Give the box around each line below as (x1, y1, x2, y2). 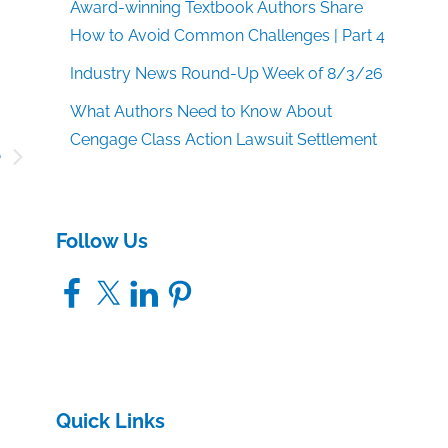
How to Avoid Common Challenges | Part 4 (70, 26, 386, 46)
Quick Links (56, 409, 165, 434)
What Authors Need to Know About (70, 102, 333, 122)
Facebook (55, 275, 128, 295)
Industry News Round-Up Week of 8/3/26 (70, 64, 384, 84)
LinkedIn (127, 275, 188, 295)
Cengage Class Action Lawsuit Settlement (70, 130, 378, 150)
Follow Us (56, 229, 148, 254)
